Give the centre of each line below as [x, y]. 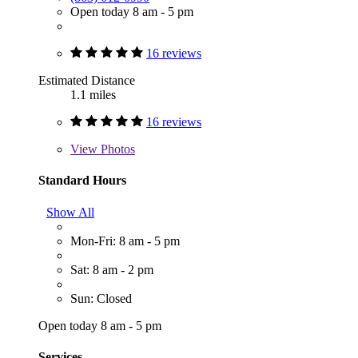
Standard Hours [82, 181]
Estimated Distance [87, 81]
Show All [70, 212]
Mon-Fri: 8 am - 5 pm [125, 241]
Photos [116, 149]
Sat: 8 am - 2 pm [112, 269]
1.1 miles [93, 95]
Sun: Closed [101, 298]
